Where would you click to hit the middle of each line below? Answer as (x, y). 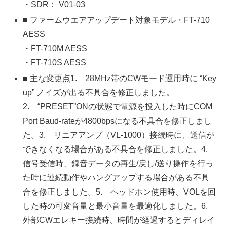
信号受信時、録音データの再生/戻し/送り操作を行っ (118, 164)
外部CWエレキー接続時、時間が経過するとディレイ (119, 220)
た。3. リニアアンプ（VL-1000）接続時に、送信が (119, 135)
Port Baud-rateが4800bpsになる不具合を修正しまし (118, 121)
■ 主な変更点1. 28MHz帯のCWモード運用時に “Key (120, 79)
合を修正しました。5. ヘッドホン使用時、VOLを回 (120, 192)
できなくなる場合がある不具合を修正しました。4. (120, 149)
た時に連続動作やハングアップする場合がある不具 (116, 178)
